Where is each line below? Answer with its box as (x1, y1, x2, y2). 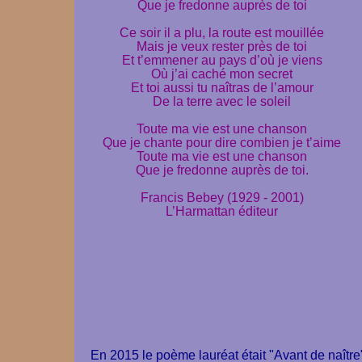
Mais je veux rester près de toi (137, 39, 307, 53)
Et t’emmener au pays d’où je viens (121, 53, 322, 67)
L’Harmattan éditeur (166, 204, 278, 218)
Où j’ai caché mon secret (151, 66, 293, 81)
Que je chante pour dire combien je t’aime (103, 135, 341, 149)
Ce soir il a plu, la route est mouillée (120, 25, 324, 40)
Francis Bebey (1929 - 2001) (140, 190, 304, 204)
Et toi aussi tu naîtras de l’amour (130, 80, 314, 95)
